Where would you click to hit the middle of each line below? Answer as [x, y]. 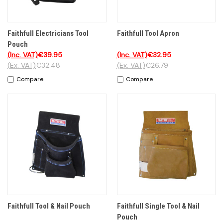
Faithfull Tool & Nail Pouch [49, 206]
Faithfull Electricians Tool [48, 34]
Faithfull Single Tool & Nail [158, 206]
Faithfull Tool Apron [148, 34]
